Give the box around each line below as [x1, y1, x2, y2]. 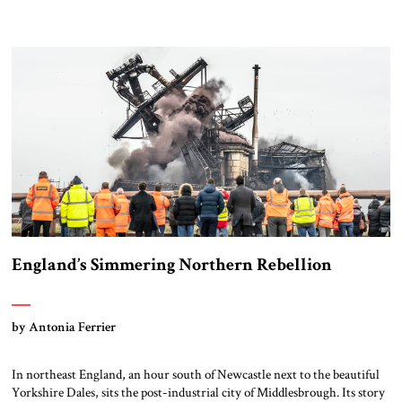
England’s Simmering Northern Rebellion [11, 252, 332, 276]
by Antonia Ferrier [11, 317, 116, 336]
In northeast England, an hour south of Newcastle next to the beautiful [11, 364, 380, 383]
